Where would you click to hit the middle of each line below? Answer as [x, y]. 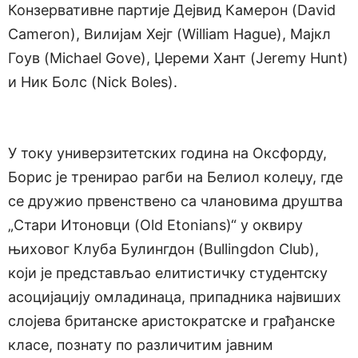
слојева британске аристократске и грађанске [171, 321]
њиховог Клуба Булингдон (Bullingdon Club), [163, 249]
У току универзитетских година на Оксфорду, [167, 153]
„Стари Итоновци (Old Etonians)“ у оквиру [155, 225]
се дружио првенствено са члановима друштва [175, 201]
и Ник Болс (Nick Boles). [93, 82]
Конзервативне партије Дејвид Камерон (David [172, 10]
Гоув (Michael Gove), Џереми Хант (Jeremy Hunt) [178, 58]
